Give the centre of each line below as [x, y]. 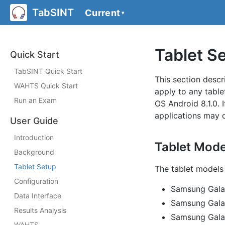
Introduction [34, 137]
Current [103, 13]
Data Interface [38, 196]
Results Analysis [40, 210]
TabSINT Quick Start [48, 71]
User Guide [34, 121]
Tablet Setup [35, 166]
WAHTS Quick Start [46, 86]
